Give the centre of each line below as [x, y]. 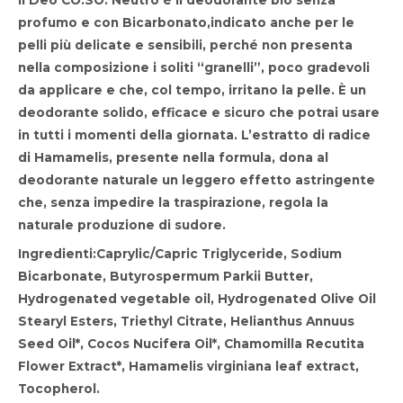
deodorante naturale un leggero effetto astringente [197, 180]
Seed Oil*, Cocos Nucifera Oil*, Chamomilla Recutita [191, 344]
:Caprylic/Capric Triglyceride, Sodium [217, 254]
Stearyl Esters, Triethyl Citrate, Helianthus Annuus [186, 322]
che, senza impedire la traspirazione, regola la [173, 203]
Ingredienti [55, 254]
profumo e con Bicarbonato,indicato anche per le [186, 23]
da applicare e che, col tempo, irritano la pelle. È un [192, 90]
